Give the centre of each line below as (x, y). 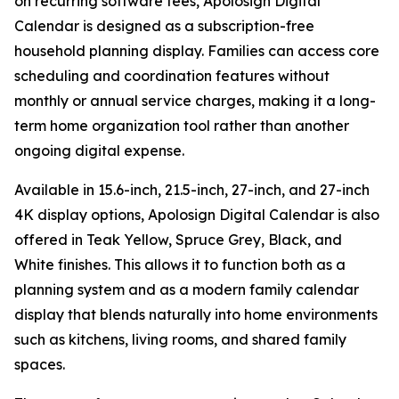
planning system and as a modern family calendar (187, 289)
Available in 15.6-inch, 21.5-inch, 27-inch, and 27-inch (192, 189)
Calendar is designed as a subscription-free (164, 25)
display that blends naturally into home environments (196, 314)
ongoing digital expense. (99, 150)
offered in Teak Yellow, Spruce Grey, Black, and (178, 239)
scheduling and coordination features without (172, 75)
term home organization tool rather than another (182, 125)
